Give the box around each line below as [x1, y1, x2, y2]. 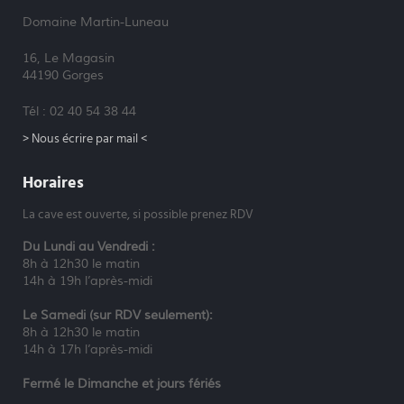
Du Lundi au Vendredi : [23, 238, 156, 255]
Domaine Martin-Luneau [23, 14, 170, 31]
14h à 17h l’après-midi [23, 341, 153, 358]
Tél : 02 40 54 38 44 [23, 103, 137, 120]
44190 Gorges [23, 67, 105, 84]
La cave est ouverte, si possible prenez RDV [23, 207, 254, 221]
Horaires [23, 173, 84, 191]
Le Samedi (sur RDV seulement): [23, 307, 214, 324]
